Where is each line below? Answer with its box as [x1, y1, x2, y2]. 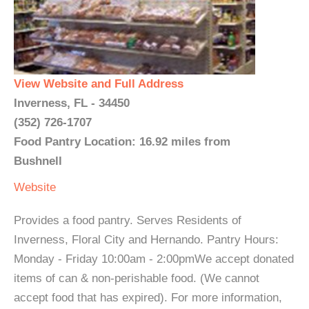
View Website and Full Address [14, 77, 183, 90]
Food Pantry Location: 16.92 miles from [14, 135, 230, 148]
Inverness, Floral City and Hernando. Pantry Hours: [14, 233, 279, 246]
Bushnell [14, 154, 62, 168]
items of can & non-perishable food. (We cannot [14, 272, 259, 285]
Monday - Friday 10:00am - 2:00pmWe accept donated [14, 252, 294, 266]
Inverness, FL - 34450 [14, 97, 130, 110]
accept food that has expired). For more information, [14, 291, 282, 304]
